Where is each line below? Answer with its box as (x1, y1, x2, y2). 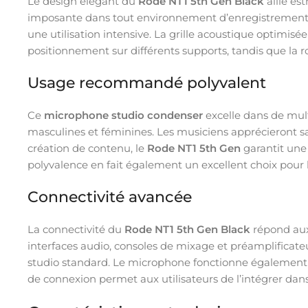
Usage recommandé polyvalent (27, 73, 266, 92)
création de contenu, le (27, 141, 147, 155)
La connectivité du (27, 222, 124, 236)
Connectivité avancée (27, 187, 192, 206)
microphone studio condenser (44, 108, 203, 122)
